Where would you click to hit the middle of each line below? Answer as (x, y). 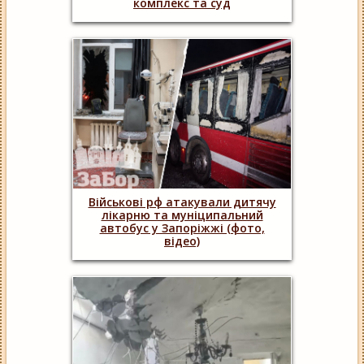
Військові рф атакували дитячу (182, 202)
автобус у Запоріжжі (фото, (182, 228)
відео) (182, 241)
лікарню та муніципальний (182, 215)
